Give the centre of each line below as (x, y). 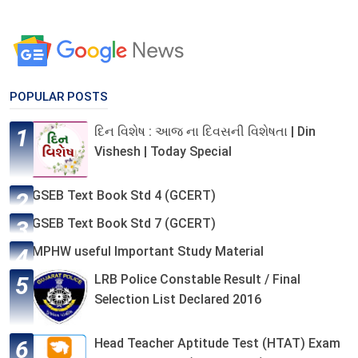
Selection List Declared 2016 (178, 299)
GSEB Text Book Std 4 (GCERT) (124, 195)
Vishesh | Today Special (163, 151)
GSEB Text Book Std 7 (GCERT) (124, 223)
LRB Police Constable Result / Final (197, 279)
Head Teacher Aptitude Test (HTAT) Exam (217, 343)
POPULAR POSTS (59, 96)
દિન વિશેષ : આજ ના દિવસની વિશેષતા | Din (205, 131)
